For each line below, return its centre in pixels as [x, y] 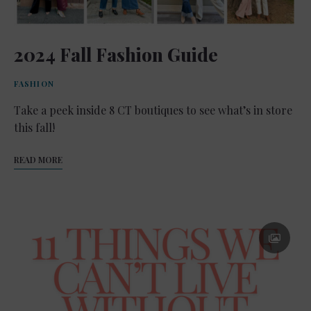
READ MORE [38, 159]
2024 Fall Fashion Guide [116, 54]
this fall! [34, 127]
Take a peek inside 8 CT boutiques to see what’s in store [153, 110]
